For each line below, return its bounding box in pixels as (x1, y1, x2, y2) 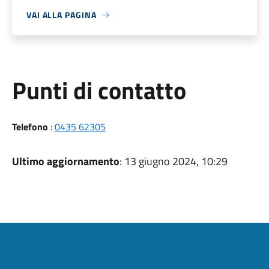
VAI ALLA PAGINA (26, 8, 97, 21)
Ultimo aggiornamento (11, 153, 119, 169)
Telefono (11, 119, 48, 134)
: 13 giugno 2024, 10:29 (119, 153, 228, 169)
